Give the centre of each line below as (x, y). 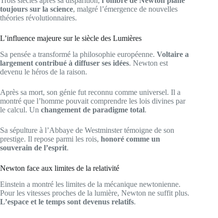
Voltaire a (173, 54)
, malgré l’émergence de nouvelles (125, 9)
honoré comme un (130, 139)
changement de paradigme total (93, 109)
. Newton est (148, 63)
